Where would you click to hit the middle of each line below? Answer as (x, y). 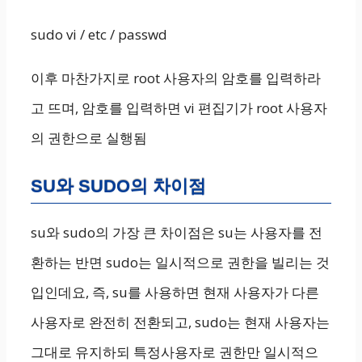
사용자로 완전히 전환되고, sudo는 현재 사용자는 (180, 322)
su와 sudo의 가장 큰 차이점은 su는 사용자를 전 (177, 232)
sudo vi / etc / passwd (99, 34)
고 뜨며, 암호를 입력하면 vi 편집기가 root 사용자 (179, 108)
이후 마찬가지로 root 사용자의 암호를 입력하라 (176, 78)
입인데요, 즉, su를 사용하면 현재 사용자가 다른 (175, 292)
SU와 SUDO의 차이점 (118, 186)
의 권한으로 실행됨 (89, 138)
